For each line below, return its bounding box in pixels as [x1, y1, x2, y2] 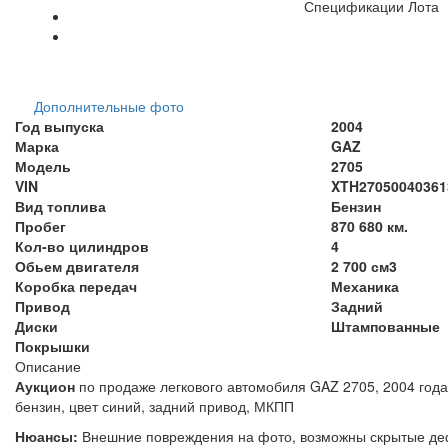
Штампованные [331, 315, 440, 336]
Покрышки [15, 335, 90, 356]
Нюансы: [15, 425, 78, 446]
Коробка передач [15, 275, 137, 296]
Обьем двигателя [15, 255, 139, 276]
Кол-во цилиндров [15, 235, 149, 256]
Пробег [15, 215, 66, 236]
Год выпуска [15, 115, 104, 136]
